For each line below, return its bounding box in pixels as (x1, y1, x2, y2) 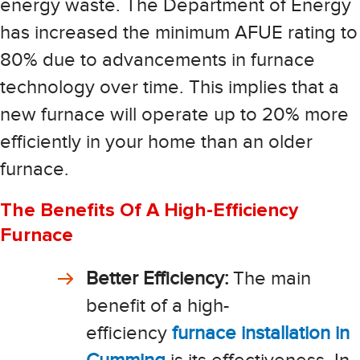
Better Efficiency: (86, 268, 228, 288)
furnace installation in (172, 322, 350, 343)
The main (228, 268, 311, 288)
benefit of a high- (86, 295, 229, 316)
